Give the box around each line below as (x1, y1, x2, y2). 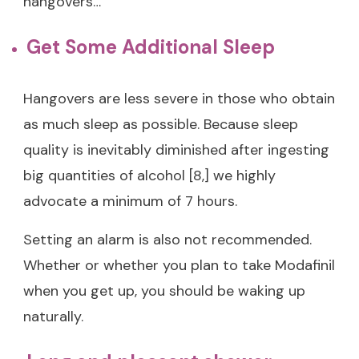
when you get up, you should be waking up (23, 280, 305, 301)
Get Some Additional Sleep (26, 34, 275, 59)
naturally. (23, 306, 83, 326)
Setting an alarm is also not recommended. (23, 229, 312, 249)
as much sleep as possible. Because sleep (23, 114, 298, 134)
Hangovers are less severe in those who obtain (23, 88, 335, 108)
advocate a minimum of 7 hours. (23, 191, 237, 211)
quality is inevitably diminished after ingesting (23, 139, 329, 159)
